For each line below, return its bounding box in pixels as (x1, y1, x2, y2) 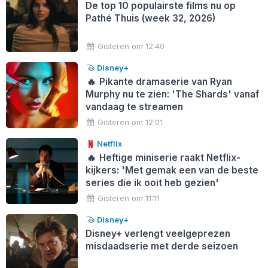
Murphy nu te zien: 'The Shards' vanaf (85, 88, 259, 100)
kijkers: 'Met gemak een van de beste (85, 164, 258, 176)
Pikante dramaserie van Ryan (97, 75, 233, 87)
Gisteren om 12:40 (98, 41, 165, 51)
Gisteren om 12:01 (98, 117, 163, 127)
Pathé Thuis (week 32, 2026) (85, 12, 215, 24)
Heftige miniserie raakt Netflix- (97, 151, 241, 163)
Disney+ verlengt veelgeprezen (85, 227, 230, 239)
